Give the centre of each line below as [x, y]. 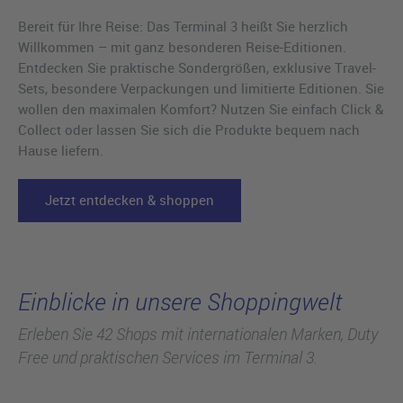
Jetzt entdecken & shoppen [130, 200]
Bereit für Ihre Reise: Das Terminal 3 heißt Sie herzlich [183, 27]
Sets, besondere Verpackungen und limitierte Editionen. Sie [201, 89]
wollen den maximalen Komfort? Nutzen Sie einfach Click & [201, 109]
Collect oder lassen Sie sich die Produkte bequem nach [189, 130]
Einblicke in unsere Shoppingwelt [180, 301]
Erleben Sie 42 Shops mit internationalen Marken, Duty [198, 333]
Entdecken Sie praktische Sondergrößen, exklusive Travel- [197, 68]
